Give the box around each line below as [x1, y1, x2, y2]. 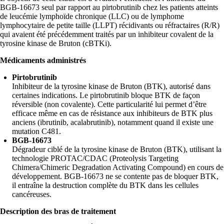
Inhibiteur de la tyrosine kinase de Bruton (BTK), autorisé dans [12, 82, 210, 91]
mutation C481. [12, 127, 61, 136]
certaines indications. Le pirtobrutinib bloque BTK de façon [12, 91, 200, 100]
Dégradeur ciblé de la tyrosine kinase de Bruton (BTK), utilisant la [12, 145, 221, 154]
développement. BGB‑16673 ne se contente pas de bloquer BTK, [12, 172, 218, 181]
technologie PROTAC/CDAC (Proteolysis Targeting [12, 154, 178, 163]
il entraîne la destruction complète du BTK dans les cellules [12, 181, 198, 190]
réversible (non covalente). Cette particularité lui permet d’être [12, 100, 206, 109]
